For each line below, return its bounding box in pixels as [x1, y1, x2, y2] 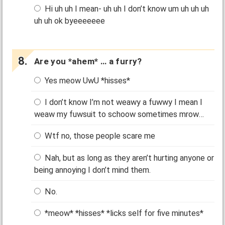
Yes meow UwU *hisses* [43, 76, 131, 85]
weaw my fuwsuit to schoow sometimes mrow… [34, 109, 204, 120]
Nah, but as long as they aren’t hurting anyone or [43, 153, 214, 163]
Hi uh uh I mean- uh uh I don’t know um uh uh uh [43, 4, 209, 14]
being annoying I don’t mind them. [34, 165, 151, 175]
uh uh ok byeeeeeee [34, 16, 105, 26]
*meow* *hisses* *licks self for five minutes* [43, 208, 204, 218]
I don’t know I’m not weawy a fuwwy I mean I [43, 97, 203, 107]
